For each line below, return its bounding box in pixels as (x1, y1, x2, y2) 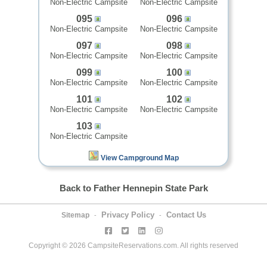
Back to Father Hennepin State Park (59, 183, 208, 193)
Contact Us (166, 210, 206, 219)
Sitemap (61, 211, 89, 219)
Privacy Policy (101, 210, 154, 219)
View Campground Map (100, 154, 179, 162)
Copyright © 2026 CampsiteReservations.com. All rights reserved (29, 241, 238, 250)
